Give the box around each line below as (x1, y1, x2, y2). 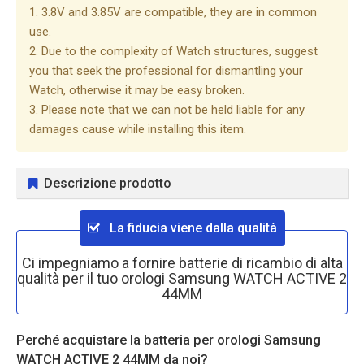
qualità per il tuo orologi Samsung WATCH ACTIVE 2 (17, 270, 347, 287)
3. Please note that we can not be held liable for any (29, 102, 305, 117)
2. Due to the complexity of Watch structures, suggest (29, 44, 318, 58)
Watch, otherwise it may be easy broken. (29, 83, 245, 97)
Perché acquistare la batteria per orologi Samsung (16, 332, 321, 348)
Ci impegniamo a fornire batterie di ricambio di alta (21, 254, 343, 271)
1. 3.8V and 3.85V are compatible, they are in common (29, 5, 317, 19)
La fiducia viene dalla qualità (106, 220, 277, 236)
